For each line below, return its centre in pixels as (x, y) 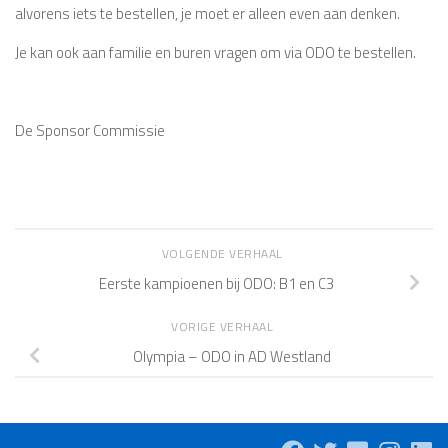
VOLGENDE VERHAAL (224, 254)
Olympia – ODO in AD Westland (232, 356)
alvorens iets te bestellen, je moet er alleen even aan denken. (207, 14)
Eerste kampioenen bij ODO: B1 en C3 (216, 283)
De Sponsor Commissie (90, 131)
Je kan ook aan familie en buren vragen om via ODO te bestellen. (215, 53)
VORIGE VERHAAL (224, 327)
